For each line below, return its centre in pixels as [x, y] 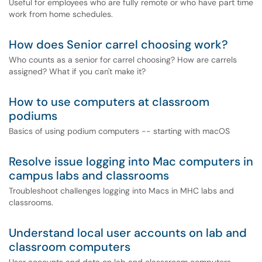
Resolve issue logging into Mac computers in [131, 161]
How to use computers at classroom [109, 102]
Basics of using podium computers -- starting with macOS [119, 131]
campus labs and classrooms [89, 175]
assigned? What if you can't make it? [77, 71]
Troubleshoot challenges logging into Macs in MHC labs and [121, 191]
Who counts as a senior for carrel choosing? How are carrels [123, 60]
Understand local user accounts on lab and [128, 233]
